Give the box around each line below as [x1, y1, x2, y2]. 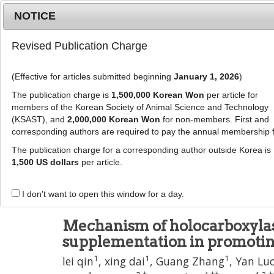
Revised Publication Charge [11, 40, 147, 53]
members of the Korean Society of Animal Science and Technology [11, 102, 268, 113]
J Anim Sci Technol [62, 149, 146, 163]
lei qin [62, 254, 94, 268]
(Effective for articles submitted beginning [11, 72, 174, 82]
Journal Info [108, 126, 157, 137]
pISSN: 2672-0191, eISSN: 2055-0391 [62, 161, 227, 175]
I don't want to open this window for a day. [19, 189, 184, 199]
